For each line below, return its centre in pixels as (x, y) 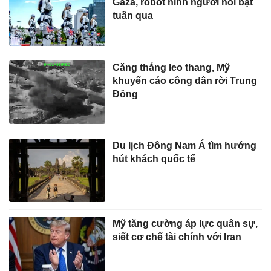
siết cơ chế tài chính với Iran (177, 236)
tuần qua (133, 15)
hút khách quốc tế (154, 158)
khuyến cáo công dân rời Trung (185, 80)
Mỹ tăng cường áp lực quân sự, (185, 223)
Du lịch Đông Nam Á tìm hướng (185, 145)
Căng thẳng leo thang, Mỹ (171, 67)
